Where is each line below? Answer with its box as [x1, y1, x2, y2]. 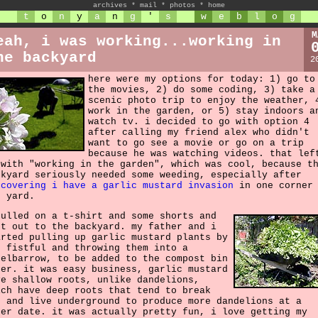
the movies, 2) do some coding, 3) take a [88, 84, 315, 95]
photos [170, 1, 195, 9]
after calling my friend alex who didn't [88, 127, 309, 138]
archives [93, 1, 127, 9]
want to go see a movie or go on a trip [88, 138, 304, 148]
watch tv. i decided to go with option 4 [88, 116, 309, 127]
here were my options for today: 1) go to [88, 74, 315, 84]
